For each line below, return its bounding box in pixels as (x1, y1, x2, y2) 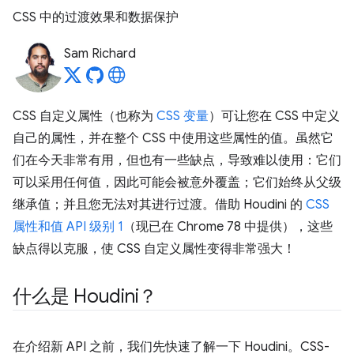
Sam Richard (64, 46, 136, 62)
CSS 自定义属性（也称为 (13, 108, 156, 124)
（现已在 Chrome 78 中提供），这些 (123, 219, 333, 235)
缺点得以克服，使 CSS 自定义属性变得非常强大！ (13, 241, 296, 257)
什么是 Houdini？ (13, 284, 158, 308)
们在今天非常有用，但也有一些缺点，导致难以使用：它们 (13, 153, 341, 168)
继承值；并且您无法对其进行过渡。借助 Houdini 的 (13, 197, 306, 213)
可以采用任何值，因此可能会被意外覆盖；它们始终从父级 (13, 175, 341, 190)
